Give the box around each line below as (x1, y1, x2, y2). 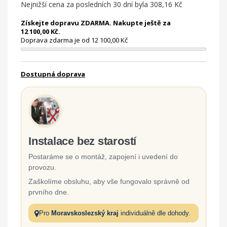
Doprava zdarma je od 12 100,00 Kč (21, 35, 128, 45)
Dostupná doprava (21, 69, 85, 79)
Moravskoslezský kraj (51, 209, 119, 217)
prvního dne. (28, 188, 69, 196)
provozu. (28, 163, 56, 171)
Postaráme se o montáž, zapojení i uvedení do (28, 153, 178, 161)
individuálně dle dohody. (119, 209, 191, 217)
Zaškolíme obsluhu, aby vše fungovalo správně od (28, 177, 190, 185)
